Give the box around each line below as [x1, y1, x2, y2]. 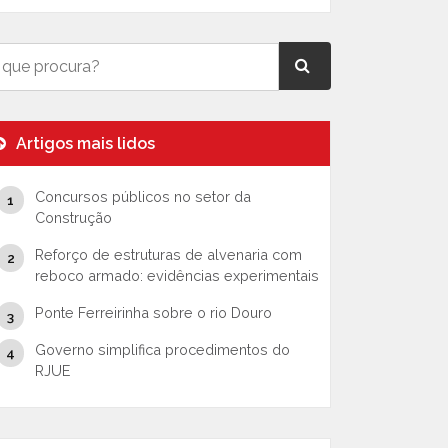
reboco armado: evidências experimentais [34, 267, 319, 284]
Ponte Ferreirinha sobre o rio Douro [34, 304, 272, 321]
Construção [34, 209, 112, 226]
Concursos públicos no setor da [34, 188, 251, 205]
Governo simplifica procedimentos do [34, 341, 290, 358]
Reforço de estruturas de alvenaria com [34, 246, 302, 263]
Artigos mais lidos [12, 134, 155, 153]
